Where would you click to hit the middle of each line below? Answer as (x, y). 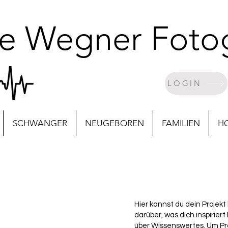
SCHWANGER (40, 123)
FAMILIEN (181, 123)
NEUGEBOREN (115, 123)
